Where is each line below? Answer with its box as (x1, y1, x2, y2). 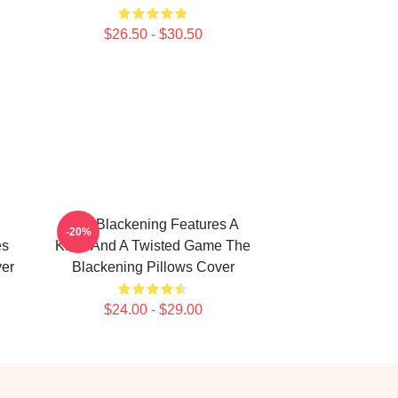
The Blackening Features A (67, 217, 239, 232)
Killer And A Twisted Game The (55, 238, 251, 253)
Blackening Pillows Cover (71, 259, 235, 275)
